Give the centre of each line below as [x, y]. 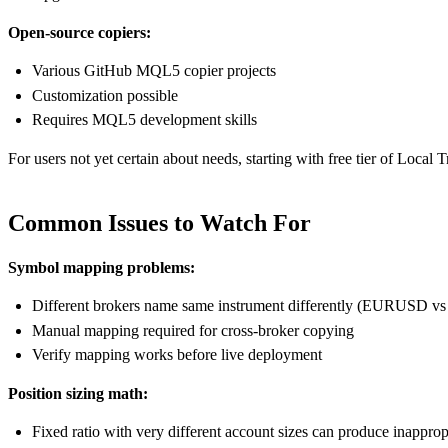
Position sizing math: [78, 393]
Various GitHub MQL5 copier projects [154, 71]
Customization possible [105, 95]
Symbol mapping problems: [101, 268]
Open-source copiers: [79, 33]
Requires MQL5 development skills [144, 120]
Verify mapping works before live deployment [177, 354]
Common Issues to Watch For [159, 223]
